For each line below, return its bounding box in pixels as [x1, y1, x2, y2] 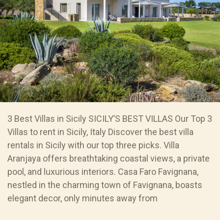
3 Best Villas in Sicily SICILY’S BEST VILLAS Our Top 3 [7, 113, 212, 124]
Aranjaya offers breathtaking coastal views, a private [7, 153, 210, 164]
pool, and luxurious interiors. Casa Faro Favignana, [7, 166, 198, 177]
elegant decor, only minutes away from [7, 193, 158, 204]
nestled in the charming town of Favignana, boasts [7, 180, 202, 191]
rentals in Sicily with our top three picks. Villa [7, 140, 179, 151]
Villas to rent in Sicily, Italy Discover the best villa [7, 127, 193, 137]
